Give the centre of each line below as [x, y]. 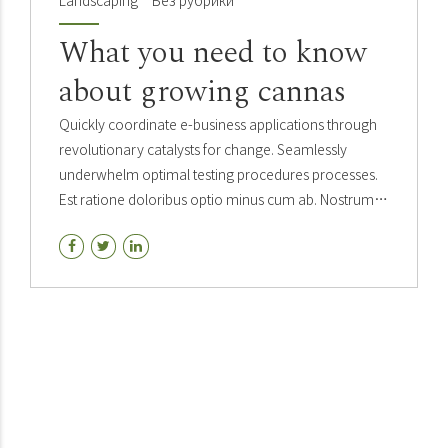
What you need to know [213, 53]
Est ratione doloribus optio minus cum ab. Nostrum [216, 199]
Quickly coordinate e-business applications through [218, 124]
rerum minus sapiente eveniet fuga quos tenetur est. [220, 224]
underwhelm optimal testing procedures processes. [218, 174]
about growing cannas [202, 92]
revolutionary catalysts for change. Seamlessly [203, 149]
